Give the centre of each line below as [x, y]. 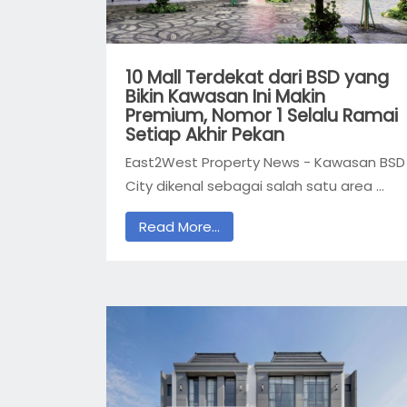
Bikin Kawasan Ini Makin [225, 96]
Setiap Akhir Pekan [205, 134]
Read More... [179, 226]
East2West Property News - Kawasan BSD [265, 163]
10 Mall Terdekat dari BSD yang [257, 77]
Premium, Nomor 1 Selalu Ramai [262, 115]
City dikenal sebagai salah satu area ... [255, 186]
